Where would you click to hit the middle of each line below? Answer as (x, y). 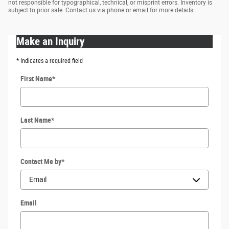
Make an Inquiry (50, 41)
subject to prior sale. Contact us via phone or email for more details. (101, 10)
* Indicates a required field (50, 61)
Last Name (36, 120)
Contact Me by (41, 161)
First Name (36, 78)
